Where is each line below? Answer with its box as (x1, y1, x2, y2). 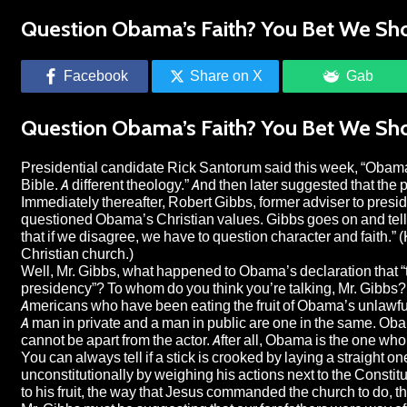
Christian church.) (21, 244, 134, 263)
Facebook (63, 67, 128, 84)
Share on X (190, 67, 263, 84)
